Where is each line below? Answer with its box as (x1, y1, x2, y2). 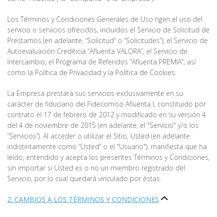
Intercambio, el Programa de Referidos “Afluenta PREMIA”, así (7, 57, 196, 67)
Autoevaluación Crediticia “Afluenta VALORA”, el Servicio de (7, 46, 187, 56)
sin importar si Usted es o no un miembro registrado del (7, 163, 185, 173)
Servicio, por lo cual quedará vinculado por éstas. (7, 174, 161, 184)
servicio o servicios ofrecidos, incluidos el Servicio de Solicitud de (7, 25, 210, 35)
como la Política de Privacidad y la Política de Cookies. (7, 68, 176, 77)
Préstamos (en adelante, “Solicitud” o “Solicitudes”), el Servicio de (7, 36, 208, 46)
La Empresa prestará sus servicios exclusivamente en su (7, 89, 183, 98)
